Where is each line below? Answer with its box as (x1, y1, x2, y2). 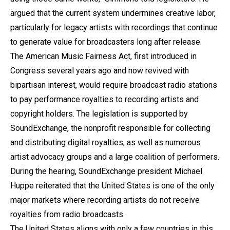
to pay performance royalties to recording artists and (10, 94, 199, 104)
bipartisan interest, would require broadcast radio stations (10, 80, 217, 90)
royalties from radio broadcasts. (10, 209, 125, 219)
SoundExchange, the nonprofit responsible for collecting (10, 123, 210, 133)
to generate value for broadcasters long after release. (10, 36, 202, 47)
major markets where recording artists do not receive (10, 195, 200, 205)
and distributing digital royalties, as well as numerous (10, 137, 201, 147)
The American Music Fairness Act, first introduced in (10, 51, 197, 61)
